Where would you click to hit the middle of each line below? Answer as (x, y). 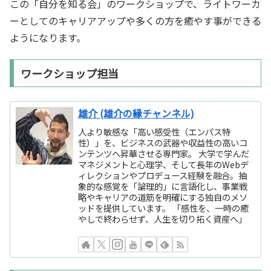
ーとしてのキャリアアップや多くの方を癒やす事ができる (135, 21)
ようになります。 (48, 38)
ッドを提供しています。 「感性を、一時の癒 (164, 207)
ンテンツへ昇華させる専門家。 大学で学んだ (164, 153)
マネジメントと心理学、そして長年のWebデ (164, 164)
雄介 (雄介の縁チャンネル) (136, 114)
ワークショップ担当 (69, 73)
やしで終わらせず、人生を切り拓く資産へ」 (163, 218)
